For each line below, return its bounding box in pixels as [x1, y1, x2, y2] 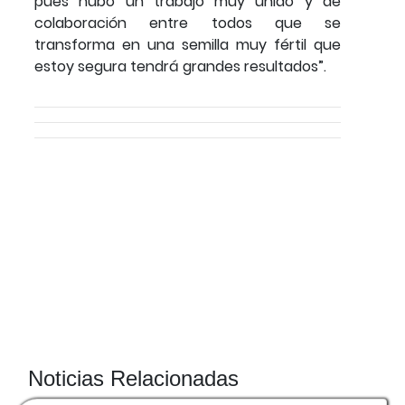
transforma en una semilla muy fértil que [34, 34, 341, 56]
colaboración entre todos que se [34, 13, 341, 34]
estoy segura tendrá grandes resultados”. [34, 56, 326, 78]
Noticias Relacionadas [28, 366, 239, 391]
